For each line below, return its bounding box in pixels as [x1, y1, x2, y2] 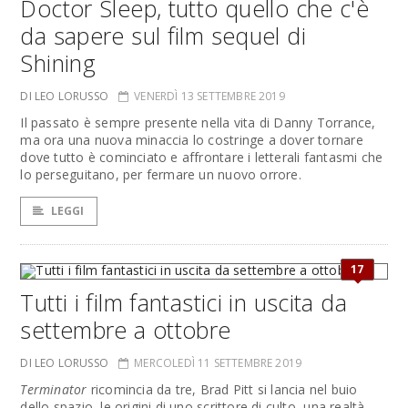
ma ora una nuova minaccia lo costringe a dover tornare [20, 131, 363, 148]
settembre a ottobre [20, 314, 231, 345]
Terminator [20, 381, 87, 398]
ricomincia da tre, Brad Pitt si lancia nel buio [87, 381, 358, 398]
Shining [20, 47, 97, 78]
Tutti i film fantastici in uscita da [20, 287, 347, 318]
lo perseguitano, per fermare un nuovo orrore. [20, 166, 301, 183]
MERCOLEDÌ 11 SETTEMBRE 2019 [134, 355, 302, 371]
